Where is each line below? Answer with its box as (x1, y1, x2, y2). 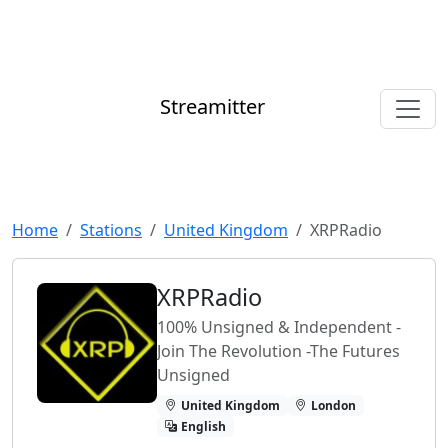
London (311, 396, 357, 414)
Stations (80, 219, 142, 241)
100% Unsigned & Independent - (157, 316, 401, 338)
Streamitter (160, 93, 265, 121)
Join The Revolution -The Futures (157, 340, 400, 362)
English (180, 417, 226, 435)
